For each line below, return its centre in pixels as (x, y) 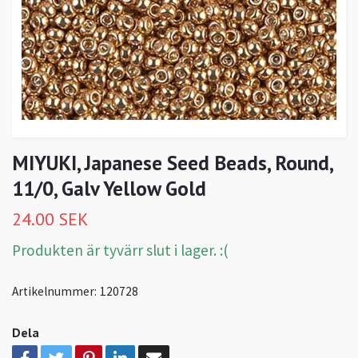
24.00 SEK (50, 219)
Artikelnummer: (54, 292)
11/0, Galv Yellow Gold (109, 189)
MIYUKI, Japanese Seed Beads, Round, (172, 163)
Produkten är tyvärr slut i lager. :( (120, 251)
